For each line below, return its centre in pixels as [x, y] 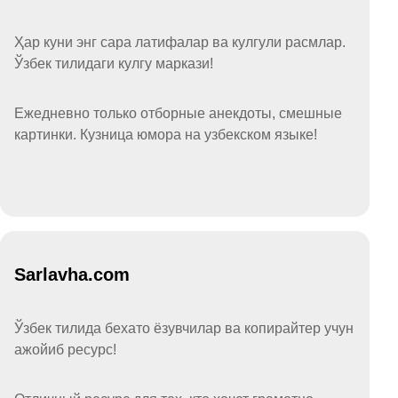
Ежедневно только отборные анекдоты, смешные [178, 113]
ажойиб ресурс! [65, 349]
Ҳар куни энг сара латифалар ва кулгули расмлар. [180, 42]
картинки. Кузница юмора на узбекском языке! [166, 134]
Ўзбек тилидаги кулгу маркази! [114, 63]
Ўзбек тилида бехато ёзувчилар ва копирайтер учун [184, 328]
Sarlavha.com [72, 274]
